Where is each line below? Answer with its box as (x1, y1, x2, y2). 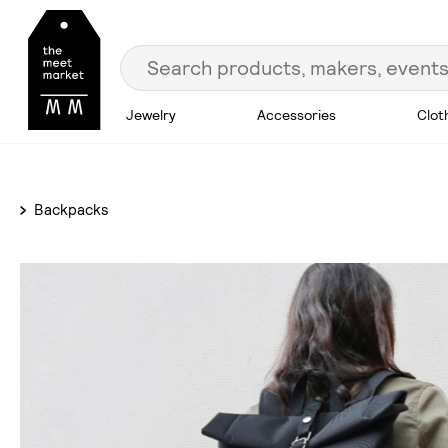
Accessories (256, 106, 336, 124)
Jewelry (126, 106, 176, 124)
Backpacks (30, 200, 108, 220)
